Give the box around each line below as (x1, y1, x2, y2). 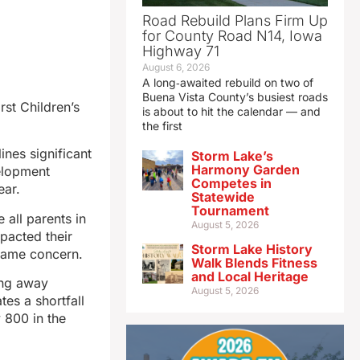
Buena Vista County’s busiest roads (141, 90, 328, 104)
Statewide (190, 189, 255, 206)
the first (141, 119, 182, 133)
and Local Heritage (190, 268, 309, 285)
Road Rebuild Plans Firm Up (141, 12, 328, 30)
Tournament (190, 202, 269, 219)
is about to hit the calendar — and (141, 104, 321, 119)
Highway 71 (141, 43, 219, 60)
